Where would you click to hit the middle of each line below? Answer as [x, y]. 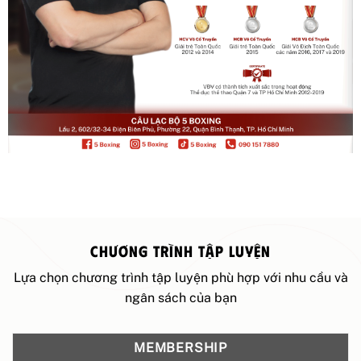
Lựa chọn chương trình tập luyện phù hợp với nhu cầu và [180, 278]
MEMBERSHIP [180, 347]
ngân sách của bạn [180, 298]
